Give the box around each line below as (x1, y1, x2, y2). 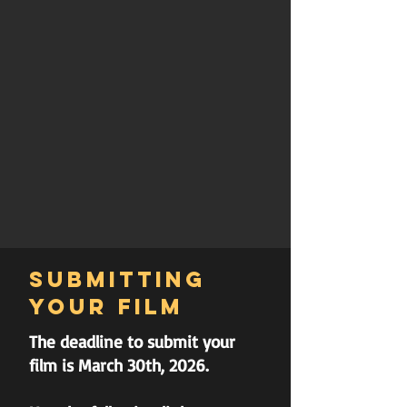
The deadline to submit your (29, 331, 235, 352)
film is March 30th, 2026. (29, 354, 209, 376)
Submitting (29, 265, 206, 293)
